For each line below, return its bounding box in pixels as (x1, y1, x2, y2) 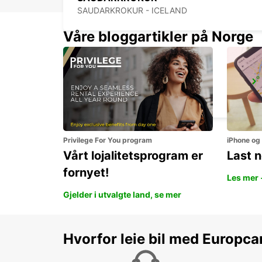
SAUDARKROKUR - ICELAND (77, 5, 187, 16)
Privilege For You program (63, 136, 152, 145)
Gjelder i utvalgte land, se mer (63, 189, 181, 200)
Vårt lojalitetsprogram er (63, 149, 203, 163)
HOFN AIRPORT (77, 79, 149, 91)
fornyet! (63, 166, 109, 180)
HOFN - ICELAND (77, 92, 144, 103)
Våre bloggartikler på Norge (63, 28, 253, 46)
